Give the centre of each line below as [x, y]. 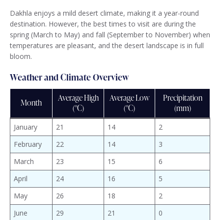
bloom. [21, 56]
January [26, 127]
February [28, 144]
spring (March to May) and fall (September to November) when [110, 35]
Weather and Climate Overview [69, 77]
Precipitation [182, 98]
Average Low [129, 98]
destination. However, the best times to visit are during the [103, 24]
